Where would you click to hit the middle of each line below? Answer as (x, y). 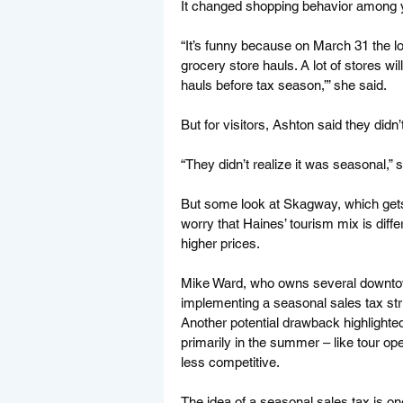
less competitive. (230, 362)
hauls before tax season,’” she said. (286, 85)
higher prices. (222, 243)
